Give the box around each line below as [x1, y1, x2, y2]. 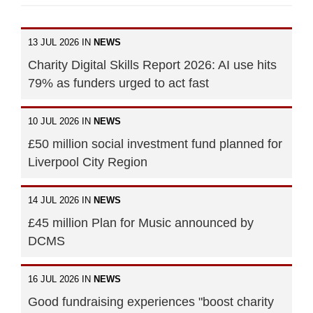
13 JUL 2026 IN [28, 36, 94, 48]
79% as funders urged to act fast [28, 75, 209, 90]
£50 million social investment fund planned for [28, 136, 282, 151]
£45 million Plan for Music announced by [28, 215, 254, 230]
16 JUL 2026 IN [28, 273, 94, 284]
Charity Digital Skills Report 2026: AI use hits [28, 57, 277, 72]
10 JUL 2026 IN [28, 115, 94, 126]
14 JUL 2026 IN [28, 194, 94, 205]
